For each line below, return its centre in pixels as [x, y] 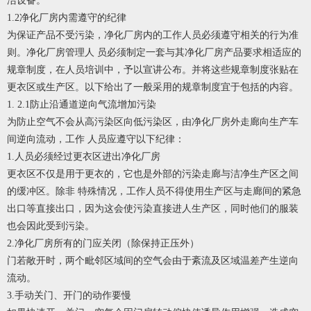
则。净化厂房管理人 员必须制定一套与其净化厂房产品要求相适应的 [154, 53]
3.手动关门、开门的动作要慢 [69, 296]
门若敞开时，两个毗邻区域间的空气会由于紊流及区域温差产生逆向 [153, 261]
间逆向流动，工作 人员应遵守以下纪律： [96, 140]
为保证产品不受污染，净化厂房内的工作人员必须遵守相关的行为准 [153, 35]
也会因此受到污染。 [51, 226]
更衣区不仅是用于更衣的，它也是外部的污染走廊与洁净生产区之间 [153, 174]
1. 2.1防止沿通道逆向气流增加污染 [82, 105]
